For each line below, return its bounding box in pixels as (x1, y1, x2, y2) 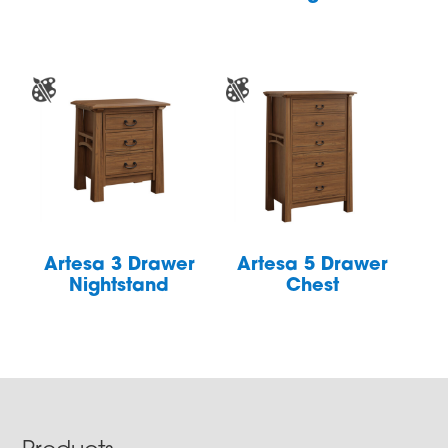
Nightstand (69, 277, 170, 297)
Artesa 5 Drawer (237, 256, 389, 276)
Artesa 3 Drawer (43, 256, 195, 276)
